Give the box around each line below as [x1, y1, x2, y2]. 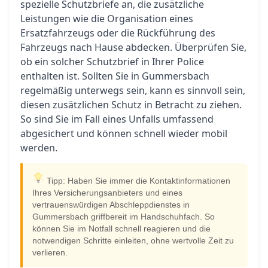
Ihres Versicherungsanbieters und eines [32, 188, 182, 197]
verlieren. [32, 248, 68, 257]
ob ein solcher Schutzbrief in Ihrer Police [20, 55, 204, 68]
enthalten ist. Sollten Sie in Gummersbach [20, 69, 209, 83]
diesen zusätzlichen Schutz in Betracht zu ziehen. [20, 98, 242, 111]
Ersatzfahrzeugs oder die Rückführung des [20, 26, 215, 39]
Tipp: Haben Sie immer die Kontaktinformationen [44, 176, 230, 185]
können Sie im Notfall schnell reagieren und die [32, 224, 211, 233]
